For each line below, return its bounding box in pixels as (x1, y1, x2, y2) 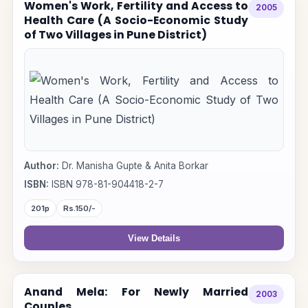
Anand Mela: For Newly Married (23, 285, 249, 300)
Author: (23, 159, 59, 171)
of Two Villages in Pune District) (23, 27, 207, 42)
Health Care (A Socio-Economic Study (23, 12, 249, 27)
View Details (128, 232, 180, 243)
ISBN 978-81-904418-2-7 (48, 179, 164, 190)
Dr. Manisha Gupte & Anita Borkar (58, 159, 208, 171)
